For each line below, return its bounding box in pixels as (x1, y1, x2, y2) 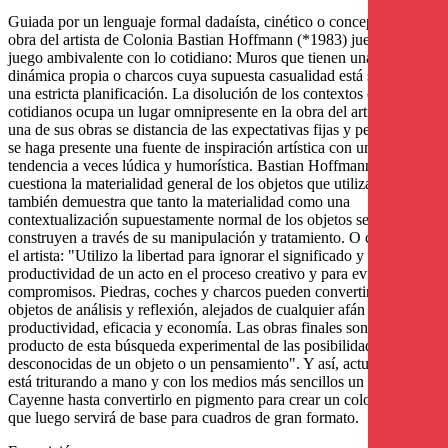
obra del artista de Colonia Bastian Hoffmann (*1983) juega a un (8, 31, 416, 49)
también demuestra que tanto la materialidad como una (8, 193, 350, 211)
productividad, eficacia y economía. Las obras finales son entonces (8, 319, 427, 337)
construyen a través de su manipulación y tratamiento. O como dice (8, 229, 430, 247)
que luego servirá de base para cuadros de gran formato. (8, 409, 359, 427)
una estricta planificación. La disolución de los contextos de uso (8, 85, 408, 103)
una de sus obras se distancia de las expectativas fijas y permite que (8, 121, 429, 139)
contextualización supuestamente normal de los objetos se (8, 211, 369, 229)
